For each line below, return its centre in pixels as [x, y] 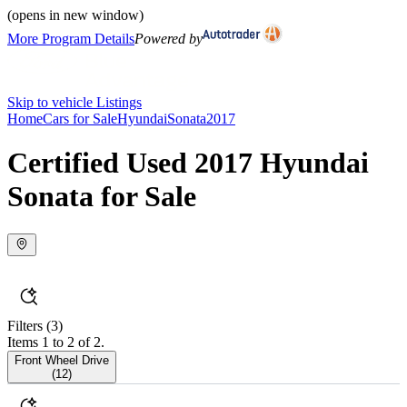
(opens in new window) [75, 15]
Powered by [169, 39]
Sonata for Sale [102, 197]
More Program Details [71, 39]
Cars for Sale [80, 119]
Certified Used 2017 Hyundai [188, 163]
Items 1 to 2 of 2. [56, 342]
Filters [25, 325]
